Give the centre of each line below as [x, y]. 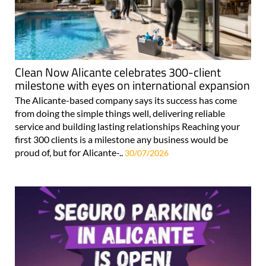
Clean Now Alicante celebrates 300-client [118, 72]
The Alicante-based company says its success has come [126, 100]
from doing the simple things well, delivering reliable [120, 113]
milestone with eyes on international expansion [132, 85]
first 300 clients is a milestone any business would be [121, 139]
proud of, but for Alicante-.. [70, 152]
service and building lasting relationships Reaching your [127, 126]
